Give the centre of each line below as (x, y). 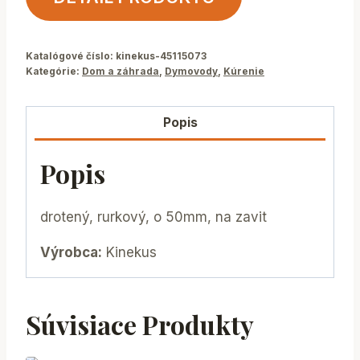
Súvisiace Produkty (140, 325)
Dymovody (191, 72)
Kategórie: (54, 72)
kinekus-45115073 (161, 56)
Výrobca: (71, 253)
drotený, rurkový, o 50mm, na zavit (153, 217)
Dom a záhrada (121, 72)
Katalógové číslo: (71, 56)
